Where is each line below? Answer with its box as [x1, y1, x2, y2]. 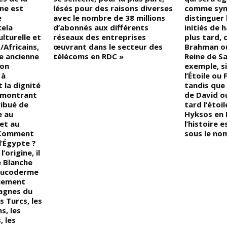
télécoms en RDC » [53, 51, 124, 61]
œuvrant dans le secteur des [53, 41, 163, 52]
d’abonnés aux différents [53, 22, 149, 32]
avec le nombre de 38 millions [53, 12, 166, 23]
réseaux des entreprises [53, 31, 146, 42]
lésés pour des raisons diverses [53, 3, 173, 13]
